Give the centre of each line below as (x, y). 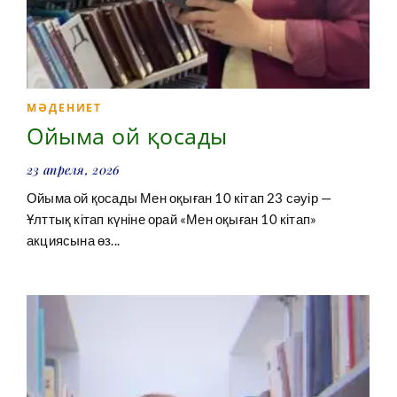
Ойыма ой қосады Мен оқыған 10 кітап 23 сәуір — (179, 198)
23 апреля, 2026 (74, 170)
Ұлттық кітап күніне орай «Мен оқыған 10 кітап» (172, 219)
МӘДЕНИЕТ (65, 108)
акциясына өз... (73, 241)
